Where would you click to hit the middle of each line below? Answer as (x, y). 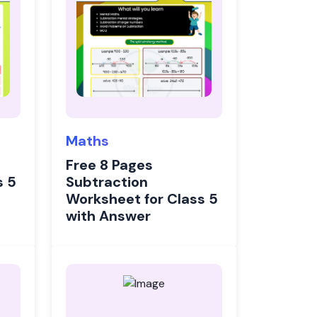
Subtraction (107, 182)
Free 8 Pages (109, 165)
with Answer (108, 216)
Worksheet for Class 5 (142, 199)
